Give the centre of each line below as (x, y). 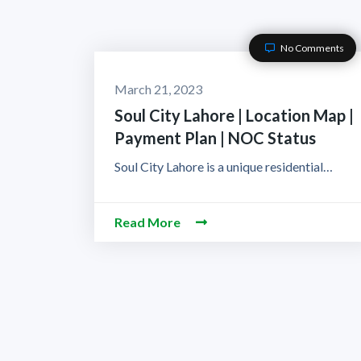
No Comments (311, 48)
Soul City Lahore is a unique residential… (224, 166)
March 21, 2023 (158, 89)
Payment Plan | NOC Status (215, 138)
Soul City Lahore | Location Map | (234, 115)
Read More (149, 222)
